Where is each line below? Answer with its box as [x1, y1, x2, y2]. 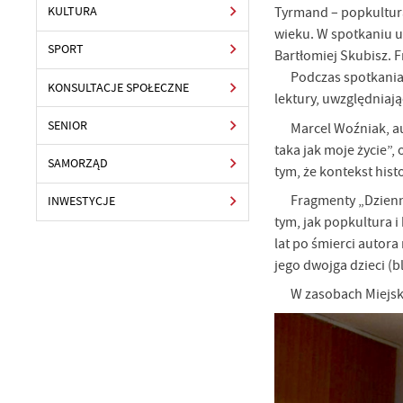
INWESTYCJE [48, 193, 116, 210]
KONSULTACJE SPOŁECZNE [48, 79, 190, 95]
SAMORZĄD [48, 155, 109, 171]
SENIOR [48, 117, 88, 133]
